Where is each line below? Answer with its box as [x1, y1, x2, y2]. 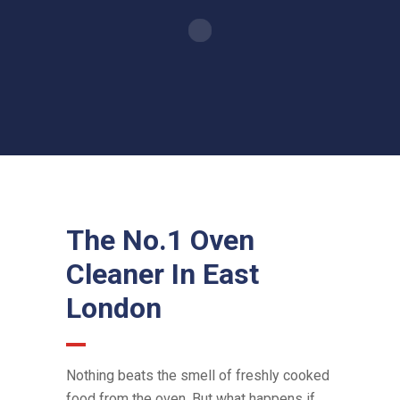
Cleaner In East [66, 257, 259, 291]
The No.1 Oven [66, 223, 254, 257]
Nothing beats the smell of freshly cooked [66, 367, 329, 384]
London [66, 291, 162, 325]
